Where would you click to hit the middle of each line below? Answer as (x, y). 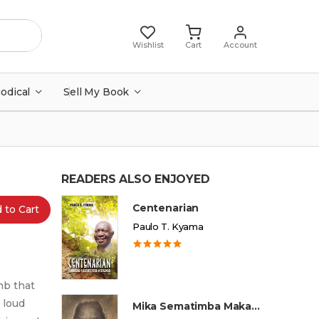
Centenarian (166, 208)
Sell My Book (96, 92)
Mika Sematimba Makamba (256, 307)
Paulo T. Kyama (168, 226)
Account (240, 45)
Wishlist (148, 45)
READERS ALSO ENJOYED (136, 179)
